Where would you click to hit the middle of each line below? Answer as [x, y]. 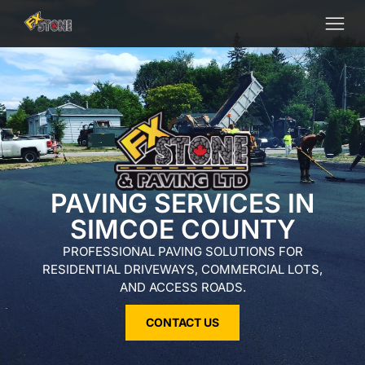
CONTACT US [182, 323]
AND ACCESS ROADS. [182, 288]
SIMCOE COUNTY [182, 230]
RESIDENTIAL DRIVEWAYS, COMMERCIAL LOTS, [182, 270]
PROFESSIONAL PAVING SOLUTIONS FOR [182, 252]
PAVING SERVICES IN [182, 204]
